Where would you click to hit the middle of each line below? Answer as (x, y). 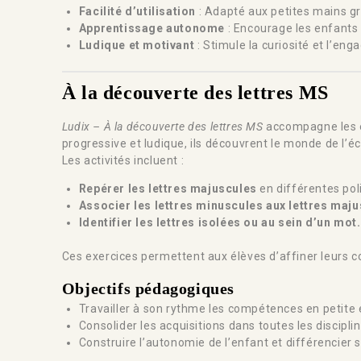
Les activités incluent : (123, 160)
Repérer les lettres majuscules (168, 189)
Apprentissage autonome (152, 28)
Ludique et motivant (137, 45)
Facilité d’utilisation (137, 11)
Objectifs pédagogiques (148, 288)
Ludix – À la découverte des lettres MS (162, 127)
